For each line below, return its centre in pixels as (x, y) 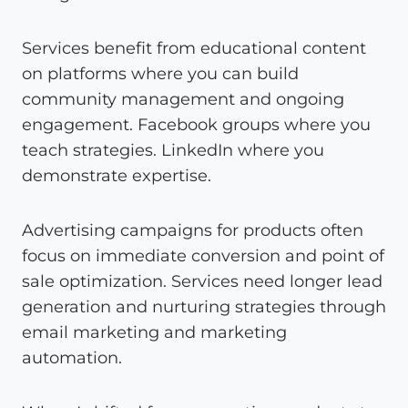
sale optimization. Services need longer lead (202, 281)
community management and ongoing (183, 99)
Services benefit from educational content (194, 48)
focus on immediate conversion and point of (203, 255)
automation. (72, 357)
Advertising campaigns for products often (193, 230)
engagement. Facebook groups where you (196, 124)
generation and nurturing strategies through (204, 306)
